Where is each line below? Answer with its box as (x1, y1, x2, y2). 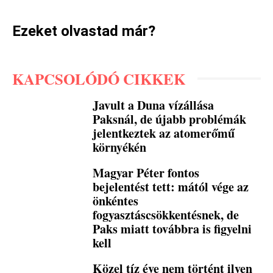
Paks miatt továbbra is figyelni (93, 219, 252, 238)
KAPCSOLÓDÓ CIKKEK (12, 67, 185, 90)
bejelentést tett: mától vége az (93, 177, 249, 196)
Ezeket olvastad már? (12, 22, 155, 40)
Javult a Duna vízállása (93, 96, 214, 114)
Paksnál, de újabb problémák (93, 110, 247, 128)
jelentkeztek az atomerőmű (93, 124, 235, 142)
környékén (93, 138, 147, 156)
